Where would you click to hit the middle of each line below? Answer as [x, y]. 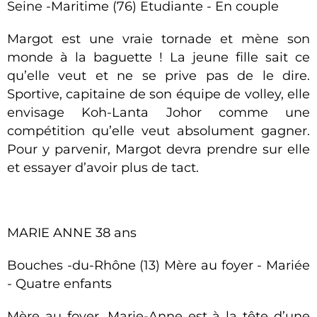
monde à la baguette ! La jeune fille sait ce [158, 57]
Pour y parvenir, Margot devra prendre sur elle [158, 149]
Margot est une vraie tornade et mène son [158, 39]
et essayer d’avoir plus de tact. [103, 168]
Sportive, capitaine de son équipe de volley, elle [158, 94]
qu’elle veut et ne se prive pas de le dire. [158, 76]
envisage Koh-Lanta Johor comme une [158, 113]
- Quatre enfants [59, 284]
